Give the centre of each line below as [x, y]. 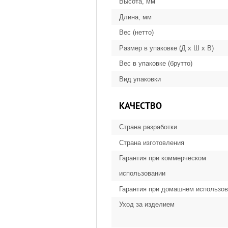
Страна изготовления [152, 143]
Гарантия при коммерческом [163, 158]
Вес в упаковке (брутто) [156, 64]
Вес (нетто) [136, 33]
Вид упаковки [140, 79]
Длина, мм [135, 17]
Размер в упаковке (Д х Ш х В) [167, 48]
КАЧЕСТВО [140, 105]
